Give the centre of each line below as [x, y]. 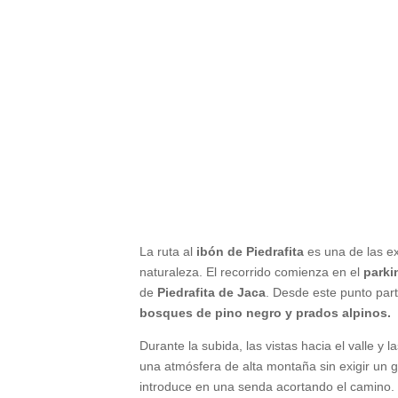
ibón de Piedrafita [249, 251]
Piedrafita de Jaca [212, 292]
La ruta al [167, 251]
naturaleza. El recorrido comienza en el [252, 271]
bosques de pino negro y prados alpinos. [266, 312]
